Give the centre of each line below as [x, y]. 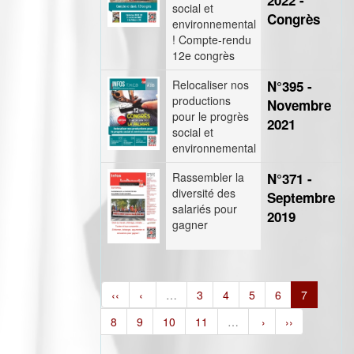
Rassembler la [208, 177]
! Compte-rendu [212, 40]
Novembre [299, 105]
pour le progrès [211, 116]
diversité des [204, 193]
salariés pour [205, 209]
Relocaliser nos [211, 85]
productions [201, 100]
